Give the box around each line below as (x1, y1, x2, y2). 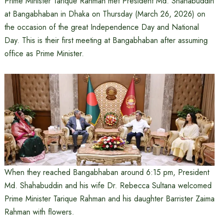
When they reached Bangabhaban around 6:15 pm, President (4, 167, 209, 178)
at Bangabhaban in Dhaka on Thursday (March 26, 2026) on (4, 8, 205, 20)
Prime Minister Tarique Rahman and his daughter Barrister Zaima (4, 193, 215, 205)
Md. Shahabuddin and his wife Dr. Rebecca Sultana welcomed (4, 180, 212, 192)
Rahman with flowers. (4, 206, 74, 218)
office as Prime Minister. (4, 48, 84, 59)
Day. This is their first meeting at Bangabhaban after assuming (4, 35, 208, 46)
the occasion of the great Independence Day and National (4, 22, 199, 33)
